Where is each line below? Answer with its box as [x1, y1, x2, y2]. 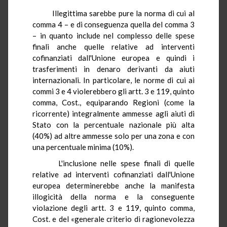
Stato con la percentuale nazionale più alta [32, 120, 195, 129]
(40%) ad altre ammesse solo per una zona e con [32, 131, 195, 140]
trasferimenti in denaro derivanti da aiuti [32, 64, 195, 73]
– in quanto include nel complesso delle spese [32, 30, 195, 40]
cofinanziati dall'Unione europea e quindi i [32, 53, 195, 62]
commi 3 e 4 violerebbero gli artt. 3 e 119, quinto [32, 86, 195, 96]
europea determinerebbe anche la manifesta [32, 180, 195, 190]
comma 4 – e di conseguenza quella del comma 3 [32, 19, 195, 29]
